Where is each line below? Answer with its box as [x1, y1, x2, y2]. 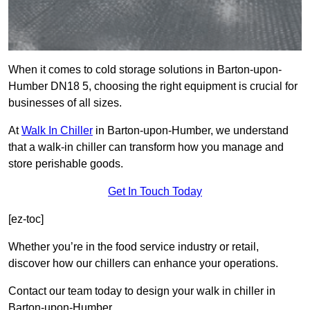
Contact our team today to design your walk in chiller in [8, 285, 275, 298]
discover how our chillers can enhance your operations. [8, 257, 278, 270]
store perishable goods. [8, 158, 123, 170]
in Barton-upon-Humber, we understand [93, 125, 289, 137]
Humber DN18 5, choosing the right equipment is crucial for [8, 80, 298, 93]
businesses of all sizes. [8, 97, 122, 109]
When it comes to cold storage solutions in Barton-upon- [8, 64, 282, 76]
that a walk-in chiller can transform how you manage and [8, 141, 284, 154]
